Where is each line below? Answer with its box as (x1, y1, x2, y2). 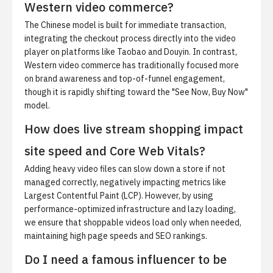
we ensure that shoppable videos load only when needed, (24, 217, 241, 228)
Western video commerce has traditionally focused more (24, 60, 239, 71)
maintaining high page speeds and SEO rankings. (24, 230, 207, 241)
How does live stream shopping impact (24, 121, 243, 137)
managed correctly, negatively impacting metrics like (24, 177, 226, 188)
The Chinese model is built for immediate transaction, (24, 19, 226, 30)
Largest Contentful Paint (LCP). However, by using (24, 190, 213, 201)
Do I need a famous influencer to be (24, 251, 227, 268)
